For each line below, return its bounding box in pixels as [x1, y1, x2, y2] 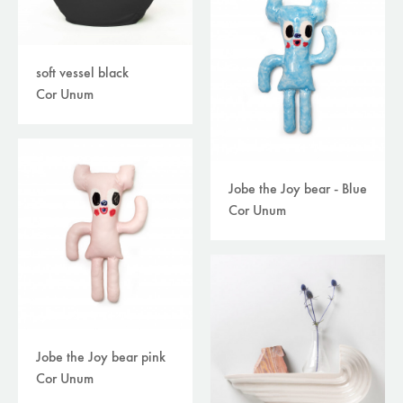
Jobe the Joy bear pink [36, 350, 166, 365]
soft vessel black [36, 67, 129, 82]
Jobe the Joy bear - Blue [228, 182, 367, 197]
